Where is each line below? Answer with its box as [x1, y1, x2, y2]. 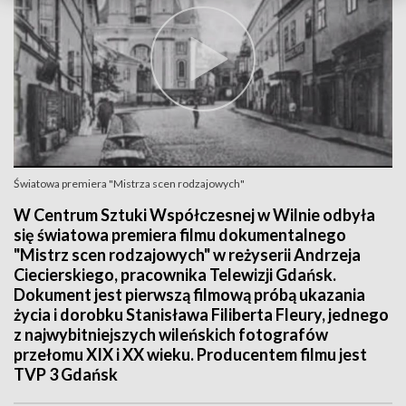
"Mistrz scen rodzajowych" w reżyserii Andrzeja [14, 245, 361, 265]
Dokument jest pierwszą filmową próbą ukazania [14, 285, 365, 304]
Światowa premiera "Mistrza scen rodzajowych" [14, 177, 245, 190]
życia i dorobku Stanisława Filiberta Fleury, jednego [14, 304, 389, 324]
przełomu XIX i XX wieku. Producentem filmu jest [14, 344, 367, 364]
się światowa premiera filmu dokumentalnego [14, 225, 346, 245]
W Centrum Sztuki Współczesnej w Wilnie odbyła [14, 205, 375, 225]
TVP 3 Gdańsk [14, 364, 118, 384]
